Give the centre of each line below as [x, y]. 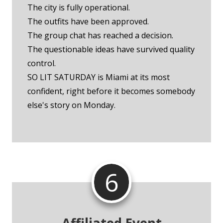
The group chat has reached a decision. [100, 36]
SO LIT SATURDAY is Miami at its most [99, 77]
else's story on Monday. [71, 105]
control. [42, 63]
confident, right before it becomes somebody [111, 91]
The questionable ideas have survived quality [111, 50]
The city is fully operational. [79, 8]
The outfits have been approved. [88, 22]
